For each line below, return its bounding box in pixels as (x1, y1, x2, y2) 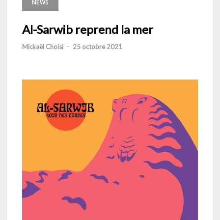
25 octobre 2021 (73, 43, 122, 51)
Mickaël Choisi (22, 43, 63, 51)
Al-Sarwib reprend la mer (22, 22, 153, 37)
